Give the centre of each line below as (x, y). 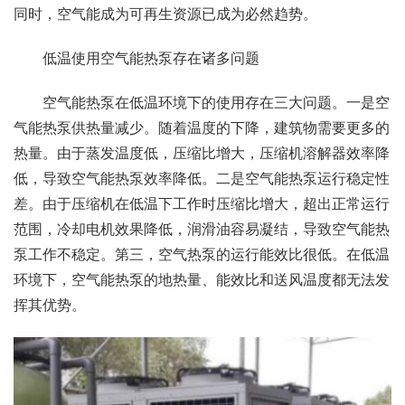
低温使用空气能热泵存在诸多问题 (137, 59)
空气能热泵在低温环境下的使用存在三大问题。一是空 (202, 103)
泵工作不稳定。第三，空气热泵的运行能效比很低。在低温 (202, 255)
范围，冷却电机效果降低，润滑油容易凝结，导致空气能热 (202, 230)
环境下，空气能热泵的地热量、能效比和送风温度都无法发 (202, 280)
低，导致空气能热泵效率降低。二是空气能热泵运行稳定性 (202, 179)
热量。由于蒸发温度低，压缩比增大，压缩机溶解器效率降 (202, 154)
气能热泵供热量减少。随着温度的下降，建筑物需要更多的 (202, 128)
